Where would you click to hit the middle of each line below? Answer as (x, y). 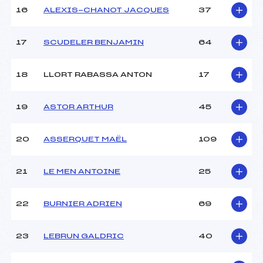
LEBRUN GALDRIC (84, 236)
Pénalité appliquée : (60, 21)
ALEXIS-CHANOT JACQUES (106, 10)
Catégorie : (38, 35)
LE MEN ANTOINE (82, 172)
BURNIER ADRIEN (83, 204)
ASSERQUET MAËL (85, 139)
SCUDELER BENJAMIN (94, 43)
